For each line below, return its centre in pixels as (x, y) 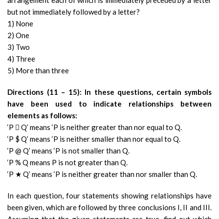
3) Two (19, 47)
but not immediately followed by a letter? (74, 12)
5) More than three (38, 70)
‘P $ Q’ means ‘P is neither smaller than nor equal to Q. (94, 139)
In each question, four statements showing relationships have (109, 196)
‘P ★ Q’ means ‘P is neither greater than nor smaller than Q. (102, 174)
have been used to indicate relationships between (109, 104)
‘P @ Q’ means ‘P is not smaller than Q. (68, 151)
